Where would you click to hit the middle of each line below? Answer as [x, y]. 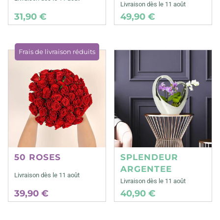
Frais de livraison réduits [57, 52]
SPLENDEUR [150, 157]
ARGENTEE [146, 169]
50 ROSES [38, 157]
